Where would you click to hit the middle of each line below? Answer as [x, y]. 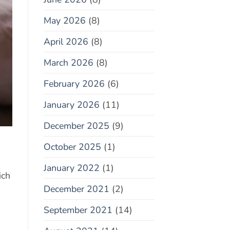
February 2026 [74, 84]
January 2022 [71, 168]
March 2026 [68, 63]
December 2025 [76, 126]
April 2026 [66, 42]
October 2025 [72, 147]
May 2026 [64, 21]
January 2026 [71, 105]
